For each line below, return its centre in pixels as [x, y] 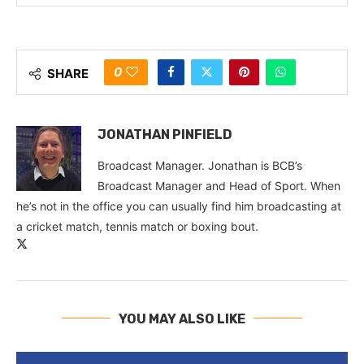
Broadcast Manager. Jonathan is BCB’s [200, 165]
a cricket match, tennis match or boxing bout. [137, 226]
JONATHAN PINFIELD [165, 134]
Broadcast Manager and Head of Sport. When [219, 185]
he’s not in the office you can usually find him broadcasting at [179, 206]
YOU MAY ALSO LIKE [182, 318]
